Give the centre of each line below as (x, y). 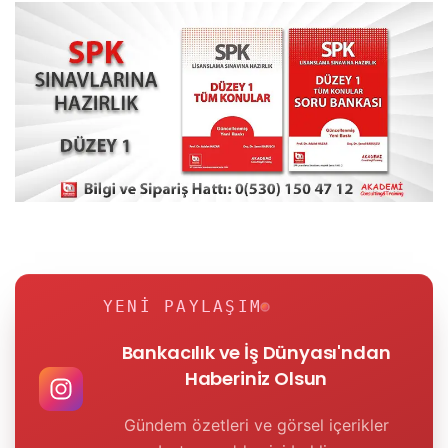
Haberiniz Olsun (256, 378)
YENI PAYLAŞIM (183, 306)
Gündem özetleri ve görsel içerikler (256, 424)
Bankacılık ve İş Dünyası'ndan (256, 352)
